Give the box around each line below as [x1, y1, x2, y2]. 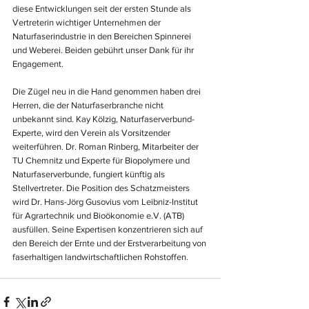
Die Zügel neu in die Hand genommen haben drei [12, 86, 203, 97]
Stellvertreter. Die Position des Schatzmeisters [12, 183, 192, 193]
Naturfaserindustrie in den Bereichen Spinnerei [12, 31, 193, 41]
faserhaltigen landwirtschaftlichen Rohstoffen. [12, 252, 188, 262]
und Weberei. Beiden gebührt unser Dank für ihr [12, 45, 196, 55]
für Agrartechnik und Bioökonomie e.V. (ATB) [12, 210, 186, 221]
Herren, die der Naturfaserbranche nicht [12, 100, 166, 110]
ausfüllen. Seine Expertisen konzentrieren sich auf [12, 224, 205, 235]
